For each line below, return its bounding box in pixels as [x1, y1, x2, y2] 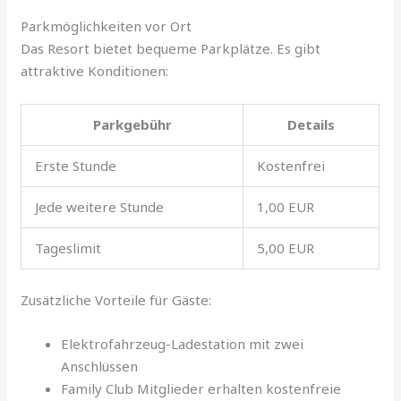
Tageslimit [35, 238, 102, 257]
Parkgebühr [92, 115, 172, 133]
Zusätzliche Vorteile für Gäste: [21, 291, 212, 310]
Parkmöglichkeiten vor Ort [21, 16, 192, 35]
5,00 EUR [257, 238, 315, 257]
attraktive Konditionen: [21, 61, 169, 80]
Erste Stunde [35, 156, 117, 175]
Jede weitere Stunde [35, 197, 165, 216]
